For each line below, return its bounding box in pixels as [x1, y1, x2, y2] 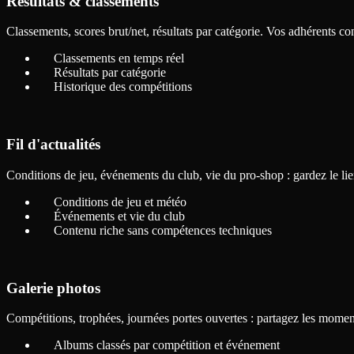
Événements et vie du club [54, 209, 185, 223]
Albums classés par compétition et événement [54, 338, 280, 352]
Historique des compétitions [54, 80, 192, 94]
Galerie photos [6, 279, 100, 296]
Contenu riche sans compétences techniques [54, 223, 272, 237]
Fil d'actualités [6, 136, 100, 153]
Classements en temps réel [54, 51, 184, 66]
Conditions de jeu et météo [54, 194, 186, 209]
